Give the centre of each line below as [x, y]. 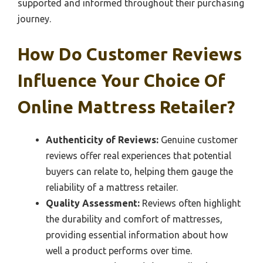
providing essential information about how [137, 235]
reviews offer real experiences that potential [139, 156]
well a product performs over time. [119, 251]
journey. [34, 19]
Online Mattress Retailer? [126, 107]
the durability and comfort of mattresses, [134, 219]
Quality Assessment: [93, 203]
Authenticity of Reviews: [102, 140]
